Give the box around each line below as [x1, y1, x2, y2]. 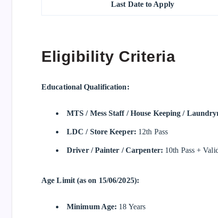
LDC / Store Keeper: [67, 127, 136, 136]
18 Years [117, 202, 146, 211]
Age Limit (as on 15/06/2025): [41, 176, 139, 184]
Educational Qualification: [41, 82, 129, 91]
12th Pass [136, 127, 168, 136]
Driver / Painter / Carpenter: [67, 145, 163, 154]
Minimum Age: [67, 202, 117, 211]
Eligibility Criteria [41, 48, 175, 66]
